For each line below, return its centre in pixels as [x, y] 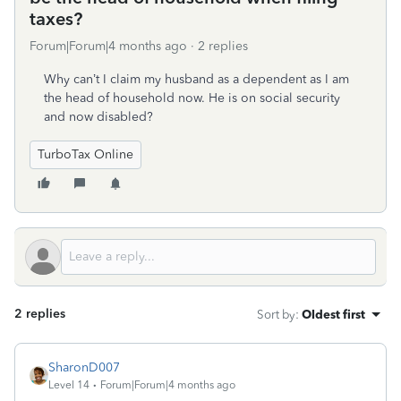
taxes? [56, 19]
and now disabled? [98, 117]
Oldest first [333, 314]
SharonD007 [84, 367]
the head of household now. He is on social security [192, 98]
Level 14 [69, 385]
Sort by [276, 314]
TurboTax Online [85, 154]
